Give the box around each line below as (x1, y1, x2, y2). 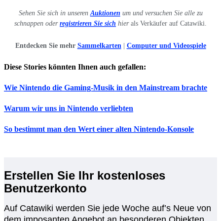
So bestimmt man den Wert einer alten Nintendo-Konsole (4, 125, 194, 134)
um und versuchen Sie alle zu (120, 9, 203, 17)
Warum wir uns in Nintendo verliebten (4, 104, 133, 113)
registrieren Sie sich (60, 20, 116, 28)
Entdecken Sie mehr (15, 42, 75, 50)
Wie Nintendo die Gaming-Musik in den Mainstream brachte (4, 83, 207, 92)
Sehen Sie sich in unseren (18, 9, 90, 17)
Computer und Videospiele (126, 42, 206, 50)
